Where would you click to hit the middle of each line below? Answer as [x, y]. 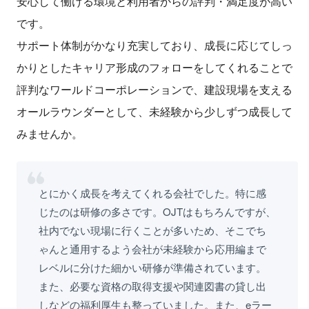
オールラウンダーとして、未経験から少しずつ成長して [154, 112]
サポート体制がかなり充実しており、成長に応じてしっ [154, 46]
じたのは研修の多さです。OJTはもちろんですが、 [157, 212]
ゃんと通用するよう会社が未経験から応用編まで [152, 249]
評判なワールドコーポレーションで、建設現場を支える [154, 90]
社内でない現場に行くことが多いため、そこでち [152, 230]
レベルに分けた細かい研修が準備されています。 [152, 268]
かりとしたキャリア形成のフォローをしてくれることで [154, 68]
